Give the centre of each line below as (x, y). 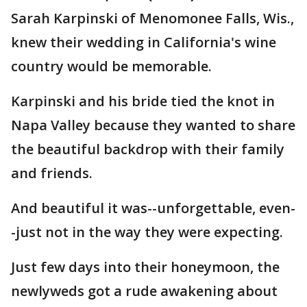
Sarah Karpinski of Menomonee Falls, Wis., (152, 18)
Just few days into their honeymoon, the (145, 267)
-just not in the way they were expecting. (147, 232)
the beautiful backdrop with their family (148, 149)
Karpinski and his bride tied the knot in (143, 101)
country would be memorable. (111, 66)
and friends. (52, 173)
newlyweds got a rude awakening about (144, 291)
